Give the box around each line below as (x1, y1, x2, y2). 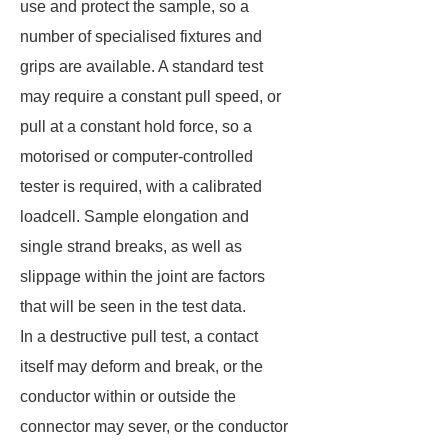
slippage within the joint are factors (20, 268, 265, 285)
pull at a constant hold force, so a (20, 118, 252, 135)
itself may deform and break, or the (20, 358, 263, 375)
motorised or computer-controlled (20, 148, 253, 165)
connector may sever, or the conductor (20, 418, 288, 435)
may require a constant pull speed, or (20, 88, 281, 105)
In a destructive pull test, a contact (20, 328, 258, 345)
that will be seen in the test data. (20, 298, 246, 315)
